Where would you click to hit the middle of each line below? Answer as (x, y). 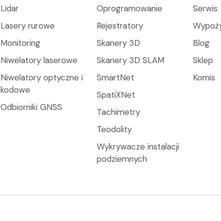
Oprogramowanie (130, 8)
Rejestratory (120, 26)
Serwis (205, 8)
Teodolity (114, 129)
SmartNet (116, 77)
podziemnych (122, 159)
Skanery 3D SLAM (131, 60)
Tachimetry (119, 112)
